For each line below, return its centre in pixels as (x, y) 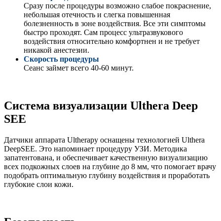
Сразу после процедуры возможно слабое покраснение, (117, 6)
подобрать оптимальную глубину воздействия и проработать (107, 176)
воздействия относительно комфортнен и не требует (112, 41)
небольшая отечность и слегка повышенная (97, 15)
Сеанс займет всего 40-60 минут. (79, 68)
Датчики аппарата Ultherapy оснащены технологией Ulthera (104, 140)
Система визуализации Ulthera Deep (101, 106)
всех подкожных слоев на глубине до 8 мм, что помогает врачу (110, 167)
